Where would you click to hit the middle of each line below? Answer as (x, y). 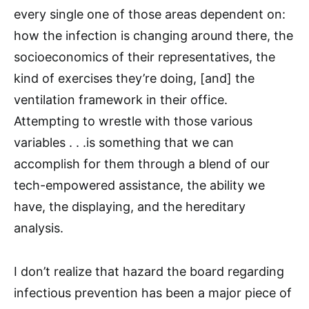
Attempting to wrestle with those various (133, 121)
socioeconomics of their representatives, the (144, 57)
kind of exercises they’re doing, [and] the (134, 79)
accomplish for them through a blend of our (142, 164)
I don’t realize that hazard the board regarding (149, 272)
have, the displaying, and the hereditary (130, 207)
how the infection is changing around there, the (153, 36)
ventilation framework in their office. (121, 100)
